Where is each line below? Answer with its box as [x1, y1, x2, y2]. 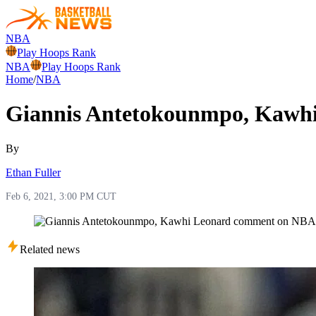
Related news [20, 243, 80, 255]
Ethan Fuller [6, 166, 61, 178]
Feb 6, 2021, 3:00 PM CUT [6, 190, 116, 202]
